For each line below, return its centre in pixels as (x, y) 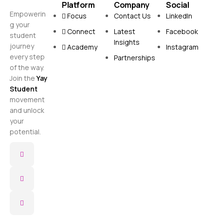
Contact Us (132, 16)
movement (27, 99)
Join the (23, 78)
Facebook (182, 31)
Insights (127, 42)
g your (20, 24)
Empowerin (28, 14)
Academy (82, 47)
